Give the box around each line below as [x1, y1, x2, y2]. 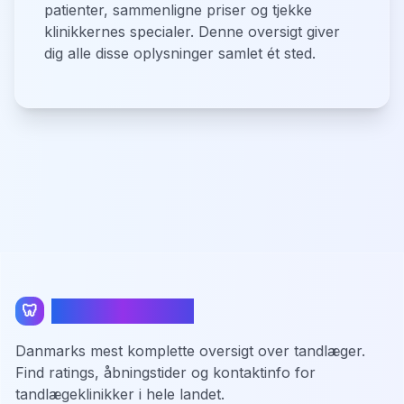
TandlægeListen [51, 300, 194, 322]
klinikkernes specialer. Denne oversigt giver [44, 23, 340, 41]
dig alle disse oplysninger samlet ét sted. [44, 44, 316, 62]
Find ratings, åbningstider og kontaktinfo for [15, 363, 316, 381]
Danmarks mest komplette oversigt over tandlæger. [15, 342, 365, 360]
